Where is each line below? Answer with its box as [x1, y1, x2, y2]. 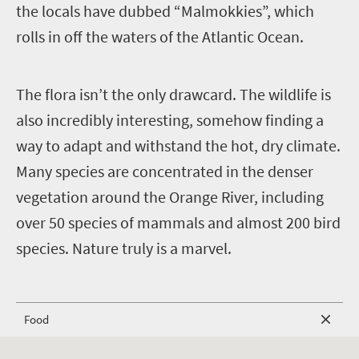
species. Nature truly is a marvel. [16, 237, 232, 258]
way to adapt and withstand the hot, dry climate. [16, 135, 341, 155]
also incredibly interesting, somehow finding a [16, 109, 324, 130]
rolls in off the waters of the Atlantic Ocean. [16, 26, 304, 46]
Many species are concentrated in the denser [16, 160, 313, 181]
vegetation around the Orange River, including [16, 186, 324, 207]
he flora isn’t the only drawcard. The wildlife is [25, 83, 331, 104]
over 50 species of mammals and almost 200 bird [16, 212, 341, 232]
